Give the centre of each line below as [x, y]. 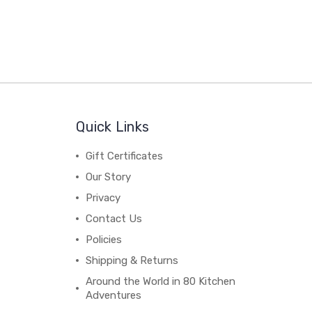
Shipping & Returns [132, 260]
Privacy [103, 198]
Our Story [109, 177]
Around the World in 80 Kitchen [161, 281]
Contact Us [114, 219]
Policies [104, 240]
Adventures [114, 295]
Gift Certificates [125, 156]
